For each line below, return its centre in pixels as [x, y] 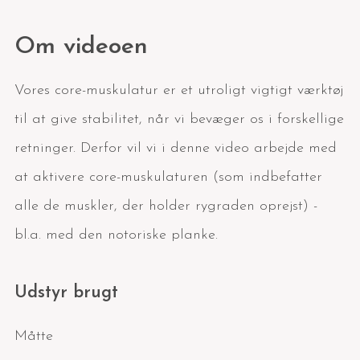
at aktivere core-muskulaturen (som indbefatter [168, 177]
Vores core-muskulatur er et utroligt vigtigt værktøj [179, 90]
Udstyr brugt [66, 292]
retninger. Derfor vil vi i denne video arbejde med [176, 148]
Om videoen [81, 47]
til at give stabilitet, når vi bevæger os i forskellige [179, 119]
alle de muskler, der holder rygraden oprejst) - [166, 206]
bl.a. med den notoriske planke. [116, 235]
